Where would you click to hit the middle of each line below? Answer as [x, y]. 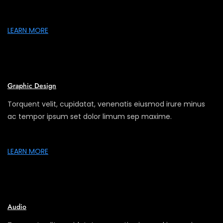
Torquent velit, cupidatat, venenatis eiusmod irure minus [106, 104]
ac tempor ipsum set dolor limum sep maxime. [90, 116]
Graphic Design [32, 85]
